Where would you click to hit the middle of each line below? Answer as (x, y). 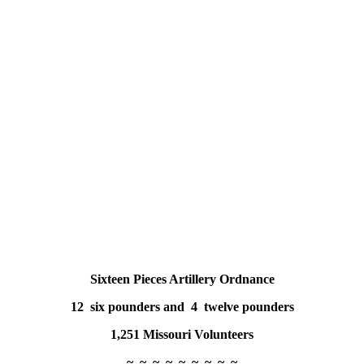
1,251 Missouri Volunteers (182, 335)
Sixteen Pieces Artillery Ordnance (182, 279)
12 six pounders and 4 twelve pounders (182, 307)
